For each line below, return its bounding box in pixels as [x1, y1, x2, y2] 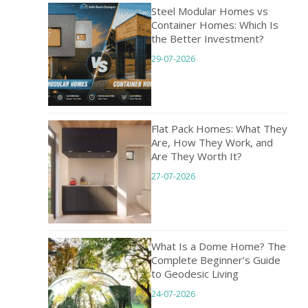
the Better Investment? [151, 32, 264, 46]
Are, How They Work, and [151, 135, 273, 150]
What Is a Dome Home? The [151, 239, 286, 254]
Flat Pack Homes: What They [151, 122, 287, 136]
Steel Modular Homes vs [151, 4, 268, 19]
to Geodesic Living [151, 267, 239, 281]
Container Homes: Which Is [151, 18, 278, 32]
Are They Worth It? [151, 149, 242, 164]
